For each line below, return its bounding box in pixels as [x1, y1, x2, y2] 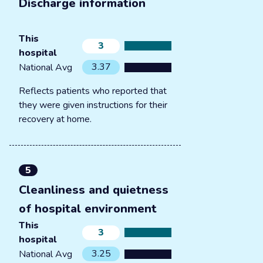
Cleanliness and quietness [19, 182, 168, 198]
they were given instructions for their [19, 99, 167, 112]
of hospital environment [19, 201, 157, 217]
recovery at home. [19, 113, 92, 126]
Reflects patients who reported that [19, 85, 167, 97]
